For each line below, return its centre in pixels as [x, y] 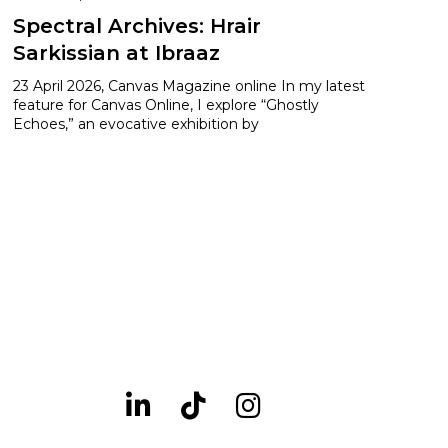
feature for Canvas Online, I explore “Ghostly [166, 105]
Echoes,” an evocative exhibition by [136, 124]
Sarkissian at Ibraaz [117, 53]
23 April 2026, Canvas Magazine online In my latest [189, 86]
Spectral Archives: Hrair [137, 26]
